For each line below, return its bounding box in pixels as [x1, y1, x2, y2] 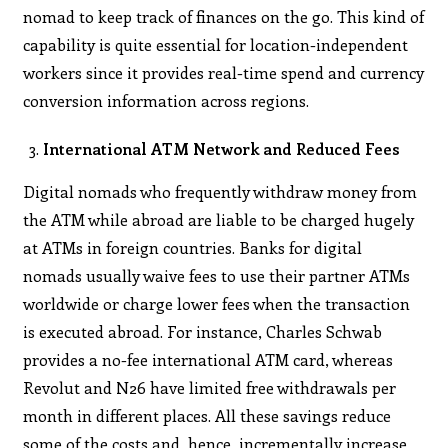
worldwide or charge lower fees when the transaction [23, 292, 411, 314]
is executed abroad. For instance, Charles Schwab [23, 320, 383, 342]
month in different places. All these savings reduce [23, 404, 392, 426]
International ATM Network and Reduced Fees [43, 137, 401, 159]
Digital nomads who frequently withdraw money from [23, 180, 418, 202]
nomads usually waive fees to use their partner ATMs [23, 264, 411, 286]
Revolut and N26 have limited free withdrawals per [23, 376, 397, 398]
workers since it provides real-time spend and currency [23, 61, 425, 83]
